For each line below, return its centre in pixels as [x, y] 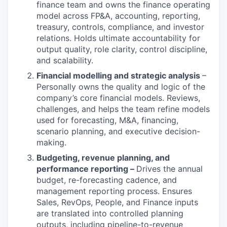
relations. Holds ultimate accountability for [118, 38]
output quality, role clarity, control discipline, [122, 49]
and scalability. [65, 60]
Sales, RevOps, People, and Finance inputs [117, 202]
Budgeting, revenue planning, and [103, 157]
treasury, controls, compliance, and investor [120, 27]
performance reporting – [86, 168]
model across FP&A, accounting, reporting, [118, 15]
